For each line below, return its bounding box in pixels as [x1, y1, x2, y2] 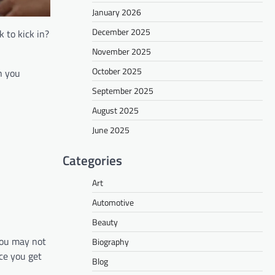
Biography [92, 234, 129, 248]
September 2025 [92, 83, 153, 97]
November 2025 [92, 44, 151, 58]
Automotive [92, 195, 134, 209]
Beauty [92, 215, 118, 228]
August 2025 [92, 103, 139, 117]
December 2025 [92, 25, 150, 38]
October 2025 [92, 64, 142, 77]
